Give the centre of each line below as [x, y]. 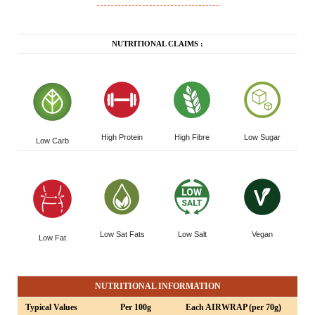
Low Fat [52, 237]
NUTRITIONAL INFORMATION [157, 287]
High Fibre [192, 137]
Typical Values [49, 308]
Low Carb [52, 140]
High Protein [122, 137]
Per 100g [135, 308]
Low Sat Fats [122, 234]
